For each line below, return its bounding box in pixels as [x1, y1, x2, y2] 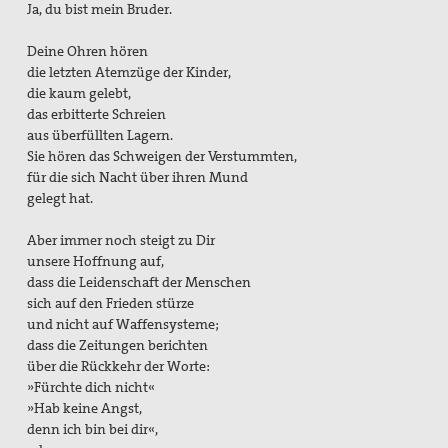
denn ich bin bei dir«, [27, 420, 159, 439]
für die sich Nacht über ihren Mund [27, 168, 249, 187]
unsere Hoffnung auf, [27, 252, 165, 271]
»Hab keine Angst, [27, 399, 143, 418]
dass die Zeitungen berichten [27, 336, 209, 355]
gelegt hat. [27, 189, 94, 208]
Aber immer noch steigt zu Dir [27, 231, 216, 250]
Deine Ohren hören [27, 42, 149, 61]
